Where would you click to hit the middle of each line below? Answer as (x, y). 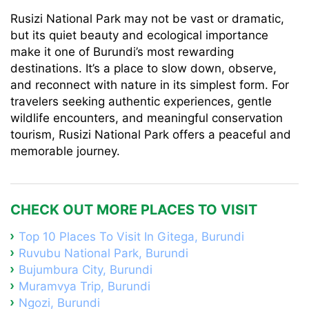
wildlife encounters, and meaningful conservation (147, 118)
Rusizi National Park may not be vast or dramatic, (147, 19)
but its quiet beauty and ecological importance (139, 35)
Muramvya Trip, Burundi (84, 286)
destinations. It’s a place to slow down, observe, (143, 68)
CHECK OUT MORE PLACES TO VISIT (134, 210)
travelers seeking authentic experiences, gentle (141, 101)
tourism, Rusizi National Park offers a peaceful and (151, 134)
